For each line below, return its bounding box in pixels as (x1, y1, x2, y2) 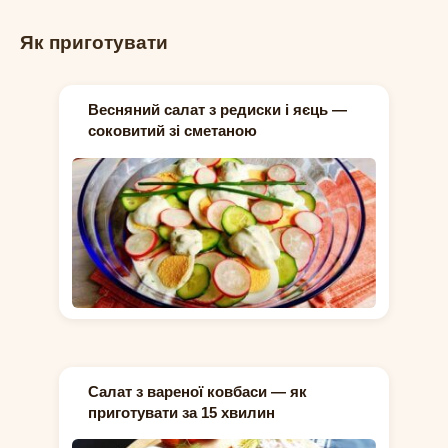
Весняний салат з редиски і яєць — (87, 101, 347, 119)
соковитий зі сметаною (87, 122, 257, 140)
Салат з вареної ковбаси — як (87, 382, 307, 400)
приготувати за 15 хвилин (87, 403, 275, 421)
